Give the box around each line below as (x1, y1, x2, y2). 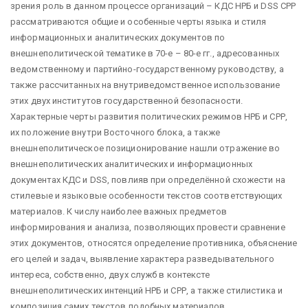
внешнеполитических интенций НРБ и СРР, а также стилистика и (10, 285, 283, 296)
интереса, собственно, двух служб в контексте (10, 269, 210, 280)
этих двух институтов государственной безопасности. (10, 96, 243, 106)
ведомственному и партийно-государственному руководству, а (10, 64, 284, 74)
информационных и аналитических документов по (10, 32, 225, 43)
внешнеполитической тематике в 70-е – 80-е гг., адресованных (10, 48, 279, 58)
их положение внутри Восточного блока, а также (10, 127, 221, 137)
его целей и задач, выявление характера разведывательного (10, 254, 274, 264)
